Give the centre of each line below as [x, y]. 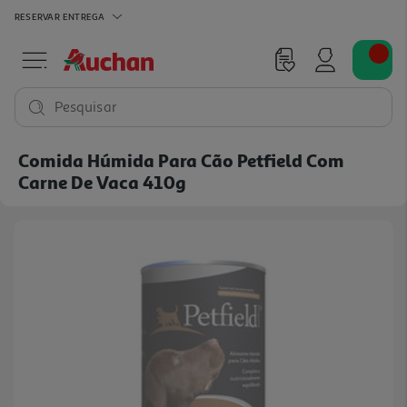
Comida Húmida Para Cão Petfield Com [181, 160]
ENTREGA [84, 16]
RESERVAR [37, 16]
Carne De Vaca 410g [102, 182]
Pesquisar [86, 107]
